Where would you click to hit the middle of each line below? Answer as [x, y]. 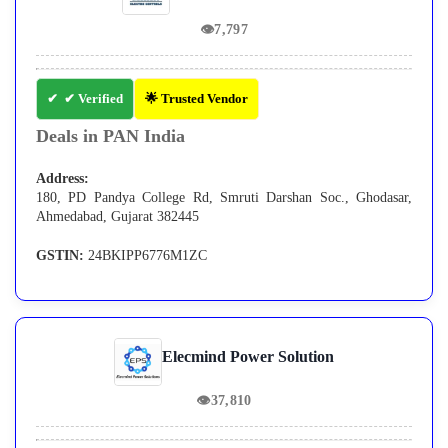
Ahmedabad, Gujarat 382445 [117, 217]
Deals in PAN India [110, 136]
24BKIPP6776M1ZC [145, 256]
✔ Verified [93, 99]
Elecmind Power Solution [248, 357]
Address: [62, 179]
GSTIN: [60, 256]
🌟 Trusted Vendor [196, 99]
